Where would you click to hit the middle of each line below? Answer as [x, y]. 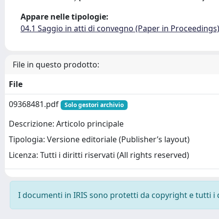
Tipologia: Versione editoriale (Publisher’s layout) [99, 140]
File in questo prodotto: [56, 65]
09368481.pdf [35, 104]
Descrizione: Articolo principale [66, 124]
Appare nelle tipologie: [65, 17]
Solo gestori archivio [94, 105]
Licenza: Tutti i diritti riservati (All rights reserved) [99, 155]
